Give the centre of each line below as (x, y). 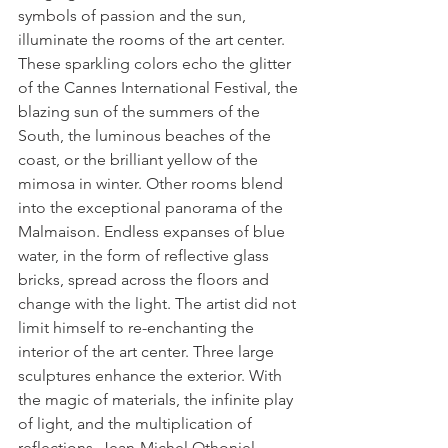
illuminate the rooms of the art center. (153, 40)
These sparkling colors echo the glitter (156, 64)
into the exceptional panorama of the (152, 208)
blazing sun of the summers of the (141, 112)
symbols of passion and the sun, (134, 16)
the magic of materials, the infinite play (157, 400)
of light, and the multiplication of (137, 424)
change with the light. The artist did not (159, 304)
